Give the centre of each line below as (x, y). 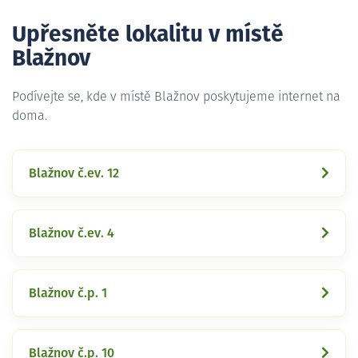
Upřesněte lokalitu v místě (148, 35)
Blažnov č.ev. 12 (74, 173)
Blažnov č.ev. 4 (72, 233)
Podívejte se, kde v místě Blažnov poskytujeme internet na (176, 96)
